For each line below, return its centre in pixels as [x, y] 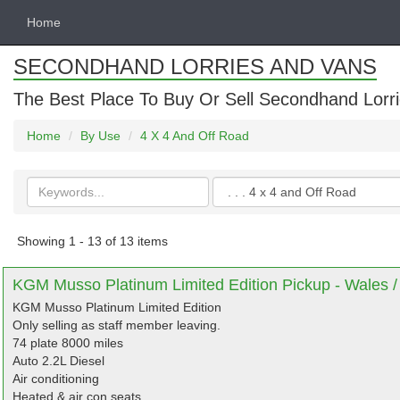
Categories [245, 185]
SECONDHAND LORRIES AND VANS [195, 67]
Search [47, 185]
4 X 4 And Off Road [195, 136]
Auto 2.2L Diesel [58, 361]
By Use [100, 136]
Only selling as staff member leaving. [117, 325]
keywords [55, 203]
